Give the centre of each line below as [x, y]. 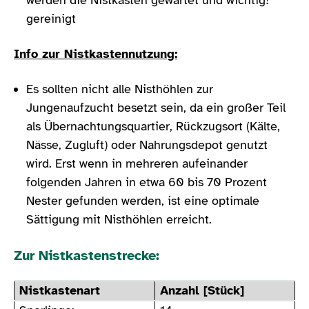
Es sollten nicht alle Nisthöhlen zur [120, 89]
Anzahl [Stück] [202, 290]
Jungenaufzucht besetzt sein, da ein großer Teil [156, 107]
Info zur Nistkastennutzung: [96, 53]
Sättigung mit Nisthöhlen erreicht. [119, 219]
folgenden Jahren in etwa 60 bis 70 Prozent [147, 182]
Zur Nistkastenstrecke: [87, 255]
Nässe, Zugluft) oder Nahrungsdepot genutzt [147, 144]
